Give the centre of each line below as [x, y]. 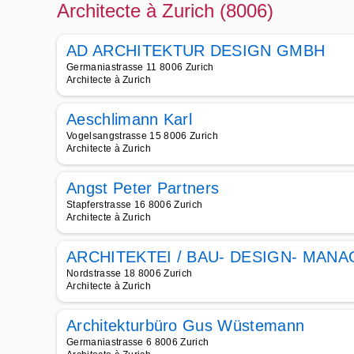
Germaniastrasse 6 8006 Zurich [138, 342]
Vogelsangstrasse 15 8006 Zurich [142, 136]
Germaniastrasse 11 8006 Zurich [140, 67]
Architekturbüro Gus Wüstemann [186, 326]
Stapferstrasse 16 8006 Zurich [135, 205]
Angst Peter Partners [143, 188]
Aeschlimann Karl [130, 119]
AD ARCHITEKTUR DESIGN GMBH [196, 51]
